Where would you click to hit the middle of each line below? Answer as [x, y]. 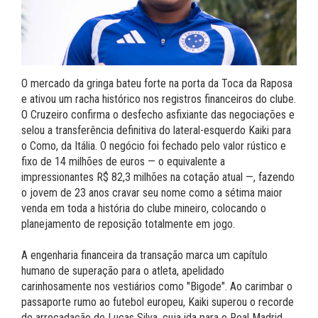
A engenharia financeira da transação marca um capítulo [144, 256]
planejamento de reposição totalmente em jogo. [128, 224]
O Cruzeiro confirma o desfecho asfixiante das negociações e [158, 115]
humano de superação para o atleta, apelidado [123, 271]
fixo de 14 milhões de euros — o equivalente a [123, 162]
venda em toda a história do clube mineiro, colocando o [144, 209]
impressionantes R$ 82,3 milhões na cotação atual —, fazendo [158, 177]
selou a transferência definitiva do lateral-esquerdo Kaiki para [156, 131]
